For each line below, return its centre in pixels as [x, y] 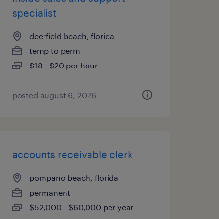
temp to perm [55, 51]
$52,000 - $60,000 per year [81, 207]
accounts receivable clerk [72, 154]
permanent [50, 192]
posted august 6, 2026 [54, 95]
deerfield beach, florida [72, 36]
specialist [34, 13]
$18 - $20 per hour [63, 65]
